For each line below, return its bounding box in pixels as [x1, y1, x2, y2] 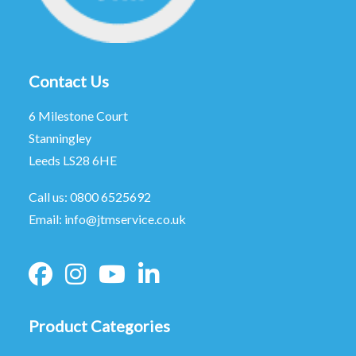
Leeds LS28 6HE [29, 153, 117, 168]
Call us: [29, 189, 70, 204]
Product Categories [29, 316, 170, 335]
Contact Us [29, 72, 109, 91]
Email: [29, 211, 64, 226]
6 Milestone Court [29, 108, 128, 123]
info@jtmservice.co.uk [64, 211, 186, 226]
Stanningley [29, 130, 91, 145]
